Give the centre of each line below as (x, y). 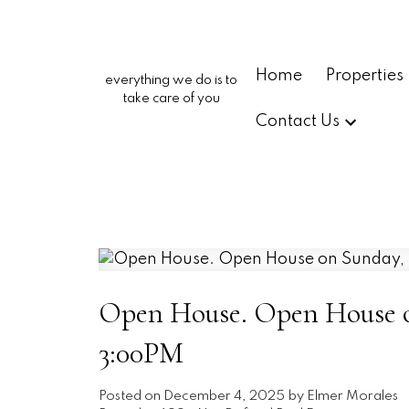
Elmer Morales (352, 397)
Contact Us (298, 122)
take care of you (171, 99)
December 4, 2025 (224, 397)
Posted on (131, 397)
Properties (364, 75)
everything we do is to (172, 80)
